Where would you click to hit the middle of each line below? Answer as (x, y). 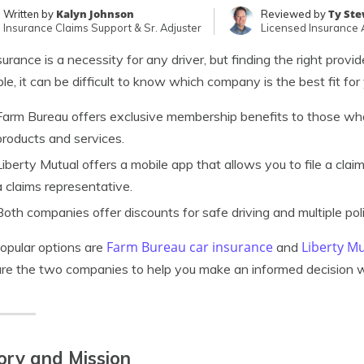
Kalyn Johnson (95, 14)
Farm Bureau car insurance (190, 247)
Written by (30, 14)
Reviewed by (295, 14)
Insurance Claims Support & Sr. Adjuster (102, 28)
